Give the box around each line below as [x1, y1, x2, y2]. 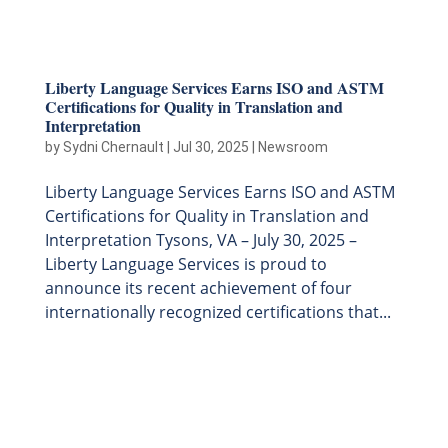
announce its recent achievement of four [44, 277, 352, 300]
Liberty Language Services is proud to [44, 253, 327, 276]
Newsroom [257, 139, 328, 156]
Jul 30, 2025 [172, 139, 249, 156]
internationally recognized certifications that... [44, 301, 391, 324]
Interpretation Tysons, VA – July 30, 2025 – [44, 229, 357, 252]
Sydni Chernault [62, 139, 164, 156]
